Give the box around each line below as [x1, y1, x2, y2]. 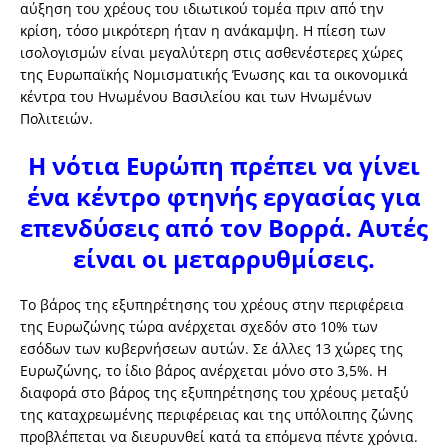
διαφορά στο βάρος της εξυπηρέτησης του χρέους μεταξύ [20, 383, 409, 403]
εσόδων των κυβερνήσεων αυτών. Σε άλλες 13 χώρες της [20, 339, 403, 359]
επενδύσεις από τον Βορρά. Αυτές [20, 211, 428, 245]
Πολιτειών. [20, 109, 93, 129]
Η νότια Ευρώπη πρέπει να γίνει [28, 149, 420, 183]
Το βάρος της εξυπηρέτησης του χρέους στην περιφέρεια [20, 295, 404, 315]
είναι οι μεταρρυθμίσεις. [73, 242, 375, 276]
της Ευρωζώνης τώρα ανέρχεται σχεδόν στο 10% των [20, 317, 378, 337]
